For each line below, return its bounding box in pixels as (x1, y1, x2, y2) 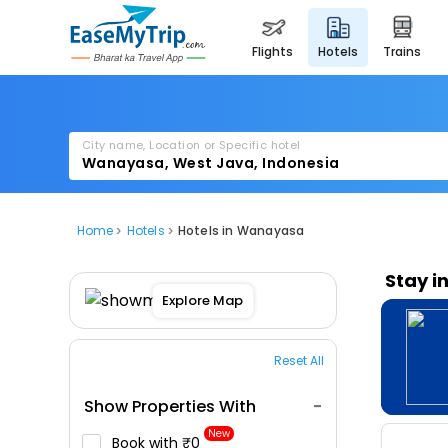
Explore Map (162, 290, 244, 310)
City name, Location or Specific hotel (81, 137, 301, 153)
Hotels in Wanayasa (177, 221, 305, 239)
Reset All (273, 352, 324, 369)
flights (258, 43, 294, 60)
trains (391, 43, 422, 60)
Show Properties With (83, 395, 256, 418)
